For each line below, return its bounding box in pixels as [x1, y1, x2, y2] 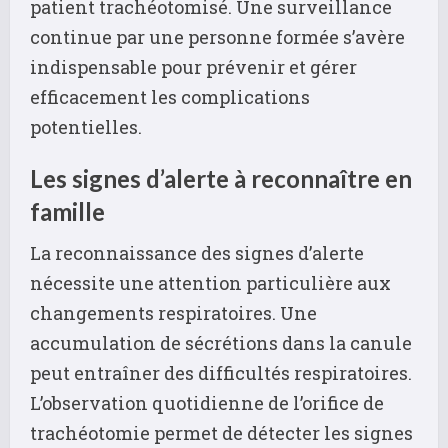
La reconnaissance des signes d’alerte [30, 240, 364, 265]
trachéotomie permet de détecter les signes [30, 420, 413, 445]
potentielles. [30, 114, 142, 139]
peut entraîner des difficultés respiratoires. [30, 360, 412, 385]
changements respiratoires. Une [30, 300, 317, 325]
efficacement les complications [30, 84, 310, 109]
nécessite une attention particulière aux [30, 270, 391, 295]
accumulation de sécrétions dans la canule [30, 330, 412, 355]
